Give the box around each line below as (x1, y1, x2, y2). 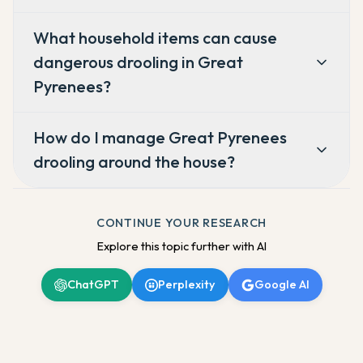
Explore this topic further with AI (96, 239, 267, 254)
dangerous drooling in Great (33, 52, 243, 73)
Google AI (254, 277, 310, 293)
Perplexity (157, 277, 216, 293)
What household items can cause (33, 28, 277, 49)
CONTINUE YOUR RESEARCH (96, 216, 267, 231)
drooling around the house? (33, 152, 235, 173)
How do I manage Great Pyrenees (33, 127, 287, 148)
